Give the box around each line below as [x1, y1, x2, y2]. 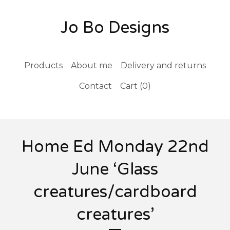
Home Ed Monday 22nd [21, 137, 209, 157]
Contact [79, 81, 112, 91]
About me [71, 61, 112, 70]
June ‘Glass [72, 160, 158, 179]
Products [24, 61, 63, 70]
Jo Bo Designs [61, 18, 169, 37]
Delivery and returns [121, 61, 206, 70]
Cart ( [120, 81, 142, 91]
